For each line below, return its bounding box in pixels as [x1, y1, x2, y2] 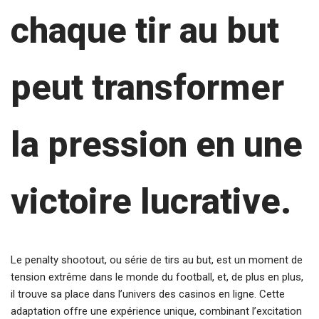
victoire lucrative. [11, 181, 291, 222]
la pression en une [11, 124, 303, 165]
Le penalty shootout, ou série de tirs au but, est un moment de [11, 253, 303, 266]
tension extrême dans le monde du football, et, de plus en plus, [11, 271, 303, 283]
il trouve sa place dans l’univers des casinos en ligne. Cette [11, 288, 285, 300]
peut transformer [11, 67, 284, 108]
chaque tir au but [11, 10, 279, 51]
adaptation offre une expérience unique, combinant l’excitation [11, 305, 302, 318]
